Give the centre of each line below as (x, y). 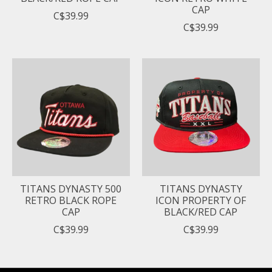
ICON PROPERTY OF (201, 200)
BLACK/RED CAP (201, 212)
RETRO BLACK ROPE (71, 200)
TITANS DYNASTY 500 (71, 189)
